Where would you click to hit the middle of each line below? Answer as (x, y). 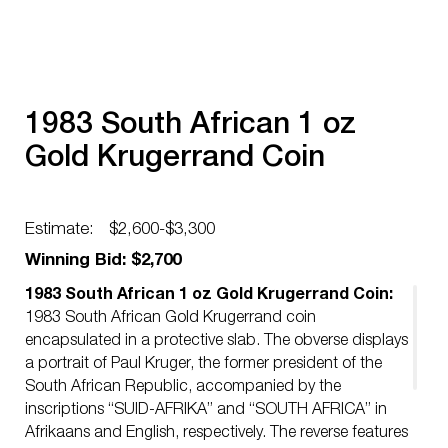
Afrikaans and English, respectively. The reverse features (216, 434)
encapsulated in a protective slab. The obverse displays (216, 342)
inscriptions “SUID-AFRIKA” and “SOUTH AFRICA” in (206, 411)
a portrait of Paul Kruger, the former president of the (203, 365)
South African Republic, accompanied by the (183, 388)
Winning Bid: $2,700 (103, 261)
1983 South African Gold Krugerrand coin (170, 319)
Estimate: (59, 230)
